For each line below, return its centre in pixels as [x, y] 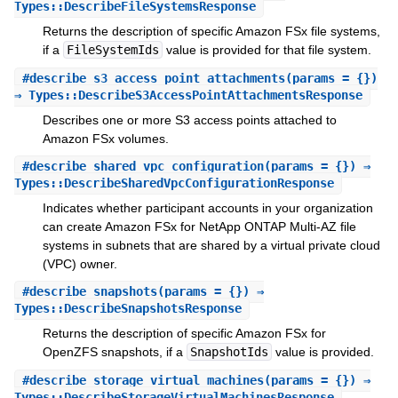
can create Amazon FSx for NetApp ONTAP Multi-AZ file [199, 227]
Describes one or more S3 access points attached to [189, 119]
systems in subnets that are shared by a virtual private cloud [211, 246]
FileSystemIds [112, 50]
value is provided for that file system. [267, 50]
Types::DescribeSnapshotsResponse [127, 309]
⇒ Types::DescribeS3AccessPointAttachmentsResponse [188, 95]
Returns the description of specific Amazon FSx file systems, [211, 32]
